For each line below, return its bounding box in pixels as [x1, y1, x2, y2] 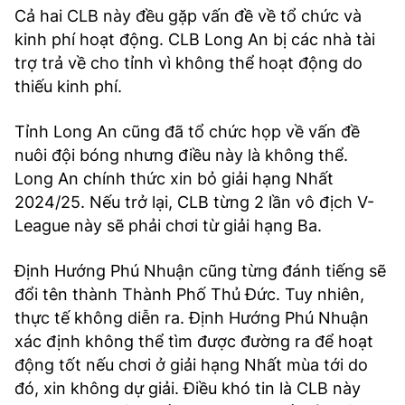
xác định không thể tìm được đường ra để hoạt [14, 332, 373, 351]
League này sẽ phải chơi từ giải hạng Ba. [14, 216, 322, 235]
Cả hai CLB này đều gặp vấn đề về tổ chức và [14, 6, 362, 25]
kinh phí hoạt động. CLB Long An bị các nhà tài [14, 30, 375, 49]
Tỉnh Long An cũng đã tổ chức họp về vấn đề [14, 122, 360, 141]
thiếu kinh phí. [14, 77, 122, 96]
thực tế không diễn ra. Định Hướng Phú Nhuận [14, 308, 369, 327]
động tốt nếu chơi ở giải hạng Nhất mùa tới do [14, 355, 368, 374]
